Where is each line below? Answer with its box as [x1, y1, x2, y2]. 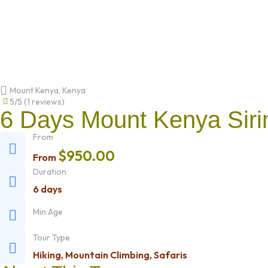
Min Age [33, 206, 63, 218]
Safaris [154, 249, 187, 261]
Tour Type [33, 232, 70, 243]
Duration [33, 166, 66, 177]
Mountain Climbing [65, 249, 150, 261]
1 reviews [27, 96, 62, 107]
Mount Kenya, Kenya [10, 84, 86, 96]
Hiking [33, 249, 61, 261]
